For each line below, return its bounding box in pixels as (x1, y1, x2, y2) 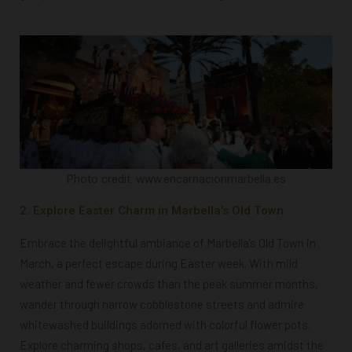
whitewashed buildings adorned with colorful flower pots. (20, 317, 310, 332)
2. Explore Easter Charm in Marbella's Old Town (20, 203, 284, 218)
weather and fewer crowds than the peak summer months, (20, 276, 318, 291)
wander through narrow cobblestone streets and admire (20, 296, 304, 311)
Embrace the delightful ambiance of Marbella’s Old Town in (20, 235, 316, 250)
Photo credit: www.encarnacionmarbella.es (66, 171, 286, 186)
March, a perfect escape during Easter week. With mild (20, 255, 298, 270)
